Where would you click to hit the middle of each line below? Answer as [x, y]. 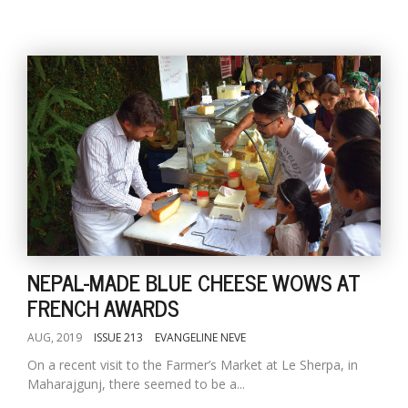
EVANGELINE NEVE [200, 337]
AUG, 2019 [55, 337]
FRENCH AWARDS [103, 307]
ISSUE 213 [118, 337]
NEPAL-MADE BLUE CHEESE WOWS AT [194, 282]
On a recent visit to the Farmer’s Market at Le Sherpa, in [193, 365]
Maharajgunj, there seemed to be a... [136, 384]
